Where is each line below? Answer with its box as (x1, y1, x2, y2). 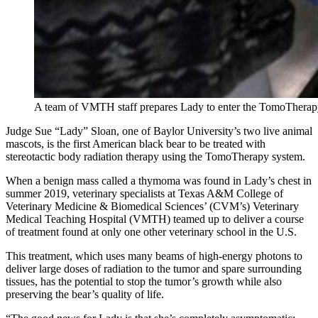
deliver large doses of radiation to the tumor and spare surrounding (6, 263, 302, 275)
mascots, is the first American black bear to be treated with (6, 138, 265, 150)
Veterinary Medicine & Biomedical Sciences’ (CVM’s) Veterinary (6, 200, 299, 212)
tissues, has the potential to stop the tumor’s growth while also (6, 275, 282, 287)
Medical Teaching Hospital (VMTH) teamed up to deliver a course (6, 213, 304, 225)
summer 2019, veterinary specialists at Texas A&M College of (6, 187, 283, 199)
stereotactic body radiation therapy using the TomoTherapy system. (6, 150, 305, 163)
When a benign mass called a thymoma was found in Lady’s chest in (6, 175, 312, 187)
